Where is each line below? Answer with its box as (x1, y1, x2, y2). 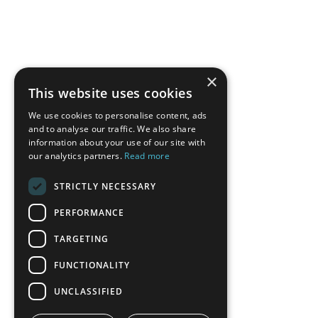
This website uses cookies (28, 84, 192, 102)
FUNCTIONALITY (54, 258, 130, 271)
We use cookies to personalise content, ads (28, 109, 207, 121)
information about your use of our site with (28, 136, 205, 148)
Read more (124, 150, 170, 162)
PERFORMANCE (54, 206, 124, 219)
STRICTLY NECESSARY (54, 180, 156, 192)
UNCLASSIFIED (54, 285, 123, 297)
